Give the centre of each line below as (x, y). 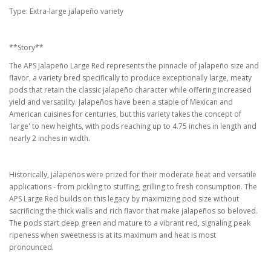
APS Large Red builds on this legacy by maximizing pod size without (124, 199)
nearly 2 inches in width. (51, 139)
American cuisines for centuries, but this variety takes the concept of (125, 114)
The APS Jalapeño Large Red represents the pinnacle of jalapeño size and (134, 66)
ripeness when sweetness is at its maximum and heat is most (113, 235)
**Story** (28, 48)
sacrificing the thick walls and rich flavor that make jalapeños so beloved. (133, 211)
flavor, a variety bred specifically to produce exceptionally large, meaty (130, 78)
